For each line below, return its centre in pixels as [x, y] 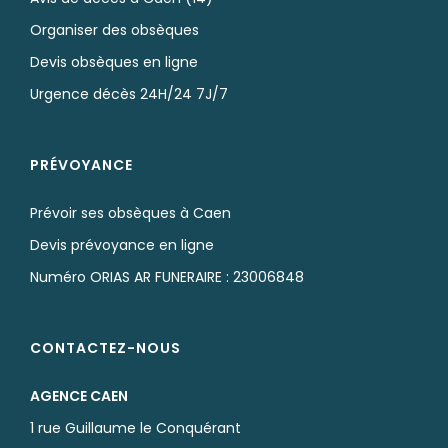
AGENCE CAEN [79, 395]
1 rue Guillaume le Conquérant [135, 427]
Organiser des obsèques [114, 29]
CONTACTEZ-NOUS [105, 347]
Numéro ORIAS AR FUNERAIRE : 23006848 [167, 276]
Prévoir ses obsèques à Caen [130, 212]
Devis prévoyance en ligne [122, 244]
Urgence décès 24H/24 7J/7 [129, 93]
